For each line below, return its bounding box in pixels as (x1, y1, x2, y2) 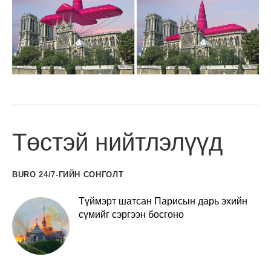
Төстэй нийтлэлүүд (12, 128, 223, 155)
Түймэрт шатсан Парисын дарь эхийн (79, 195, 247, 206)
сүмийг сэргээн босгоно (79, 209, 184, 220)
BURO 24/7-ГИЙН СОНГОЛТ (12, 169, 124, 179)
